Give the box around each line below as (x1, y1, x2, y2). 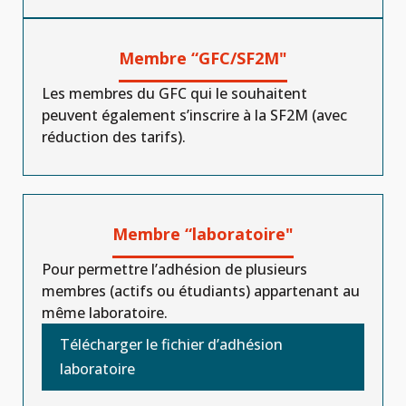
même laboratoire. (42, 303, 168, 323)
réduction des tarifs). (42, 127, 186, 147)
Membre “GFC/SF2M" (119, 47, 287, 69)
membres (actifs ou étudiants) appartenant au (42, 281, 360, 301)
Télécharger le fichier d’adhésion (60, 334, 283, 354)
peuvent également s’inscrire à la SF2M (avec (42, 105, 347, 125)
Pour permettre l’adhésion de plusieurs (42, 259, 307, 279)
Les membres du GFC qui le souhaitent (42, 83, 307, 103)
